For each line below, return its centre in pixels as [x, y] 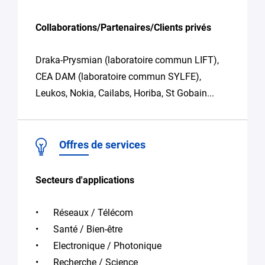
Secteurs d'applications [85, 180]
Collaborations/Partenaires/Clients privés [123, 27]
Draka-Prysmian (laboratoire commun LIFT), [127, 60]
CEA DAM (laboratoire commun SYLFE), [118, 76]
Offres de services [102, 144]
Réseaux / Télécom [93, 212]
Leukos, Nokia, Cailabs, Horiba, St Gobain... [125, 93]
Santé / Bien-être [88, 229]
